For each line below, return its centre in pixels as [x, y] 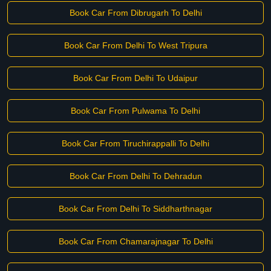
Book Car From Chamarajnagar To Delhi [135, 241]
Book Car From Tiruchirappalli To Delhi [135, 143]
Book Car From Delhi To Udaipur [135, 78]
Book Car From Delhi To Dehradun [135, 176]
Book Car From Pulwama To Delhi [135, 111]
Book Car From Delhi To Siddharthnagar [135, 209]
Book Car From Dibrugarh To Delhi [135, 13]
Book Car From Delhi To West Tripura [135, 45]
